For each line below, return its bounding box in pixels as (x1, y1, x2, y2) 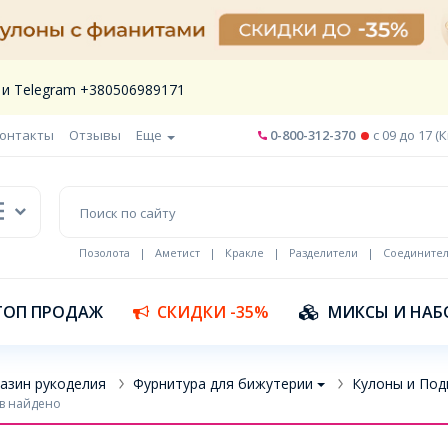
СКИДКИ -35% (157, 300, 269, 323)
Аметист (154, 245, 200, 260)
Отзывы (69, 126, 121, 144)
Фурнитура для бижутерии (132, 374, 313, 393)
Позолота (78, 245, 130, 260)
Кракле (224, 245, 264, 260)
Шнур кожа (78, 260, 141, 275)
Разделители (288, 245, 358, 260)
